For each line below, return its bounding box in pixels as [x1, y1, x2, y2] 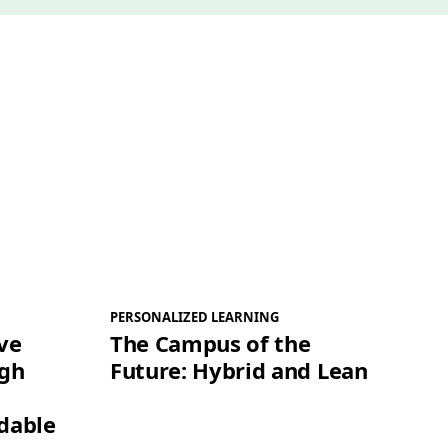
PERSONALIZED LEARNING [109, 308, 279, 327]
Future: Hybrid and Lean [109, 355, 368, 386]
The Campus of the [109, 328, 311, 359]
